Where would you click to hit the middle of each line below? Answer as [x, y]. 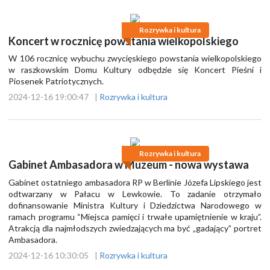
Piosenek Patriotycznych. [56, 81]
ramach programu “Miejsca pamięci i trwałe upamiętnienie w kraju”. [135, 216]
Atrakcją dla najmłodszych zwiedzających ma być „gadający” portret [135, 228]
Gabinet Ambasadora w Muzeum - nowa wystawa [129, 165]
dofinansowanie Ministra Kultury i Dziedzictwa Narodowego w [135, 205]
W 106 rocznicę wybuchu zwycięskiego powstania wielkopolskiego [135, 58]
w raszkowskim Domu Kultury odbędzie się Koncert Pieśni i [135, 70]
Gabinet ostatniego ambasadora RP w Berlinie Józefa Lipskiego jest [135, 182]
